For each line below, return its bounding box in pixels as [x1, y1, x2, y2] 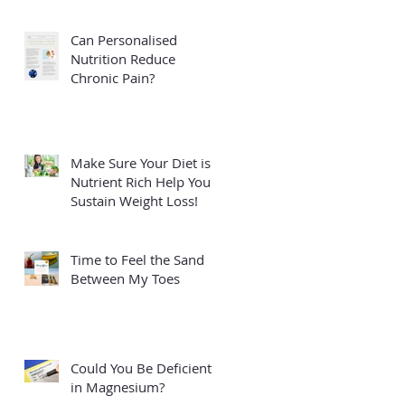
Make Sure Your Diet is [71, 153, 211, 172]
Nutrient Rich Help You [71, 172, 211, 191]
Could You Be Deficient [71, 358, 212, 377]
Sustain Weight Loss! [71, 191, 198, 210]
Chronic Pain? [71, 68, 155, 87]
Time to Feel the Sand [71, 250, 204, 268]
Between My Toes [71, 268, 180, 287]
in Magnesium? [71, 377, 165, 396]
